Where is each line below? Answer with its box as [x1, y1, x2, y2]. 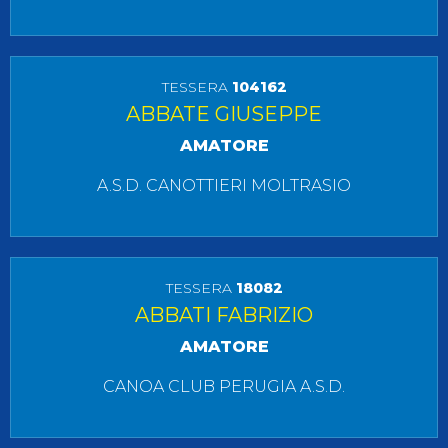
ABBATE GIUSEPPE [126, 102, 322, 126]
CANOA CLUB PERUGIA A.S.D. [103, 377, 345, 396]
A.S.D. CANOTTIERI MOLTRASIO [97, 176, 351, 195]
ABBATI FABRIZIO [135, 303, 313, 327]
